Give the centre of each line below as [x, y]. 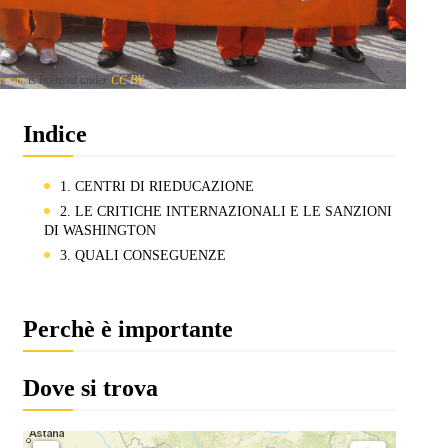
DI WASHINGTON [99, 230]
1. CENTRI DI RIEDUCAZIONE [156, 186]
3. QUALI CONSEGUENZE [142, 255]
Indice [54, 133]
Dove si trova [90, 387]
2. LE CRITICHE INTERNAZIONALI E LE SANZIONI [225, 211]
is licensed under [68, 79]
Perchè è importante [127, 328]
